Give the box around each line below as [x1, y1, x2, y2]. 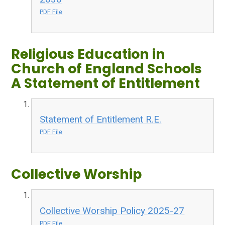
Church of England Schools [11, 59, 202, 78]
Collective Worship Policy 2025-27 [40, 204, 185, 216]
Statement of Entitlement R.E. [40, 114, 162, 126]
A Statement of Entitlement [11, 73, 200, 92]
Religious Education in [11, 44, 166, 63]
